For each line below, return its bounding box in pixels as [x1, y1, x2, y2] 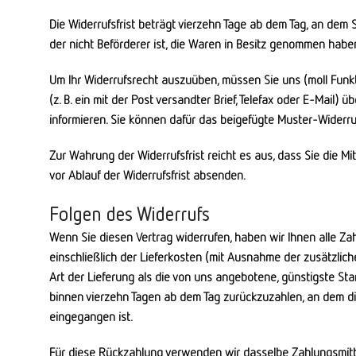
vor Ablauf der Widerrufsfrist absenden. [49, 167, 246, 183]
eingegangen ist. [49, 308, 133, 324]
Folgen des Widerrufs [49, 203, 209, 225]
